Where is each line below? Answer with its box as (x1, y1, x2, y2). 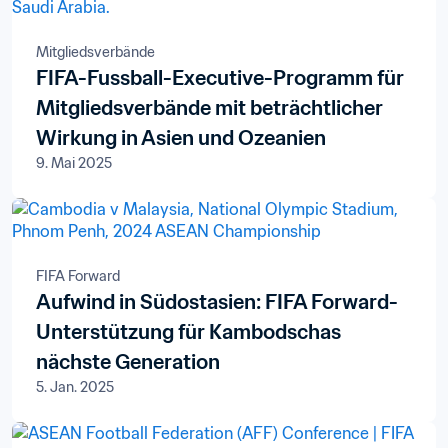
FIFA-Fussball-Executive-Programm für (36, 65, 404, 91)
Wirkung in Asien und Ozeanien (36, 125, 326, 151)
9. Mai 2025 (36, 154, 112, 172)
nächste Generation (36, 349, 220, 375)
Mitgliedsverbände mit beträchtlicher (36, 95, 383, 121)
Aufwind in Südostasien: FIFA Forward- (36, 289, 398, 315)
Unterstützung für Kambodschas (36, 319, 341, 345)
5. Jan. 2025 (36, 378, 114, 396)
